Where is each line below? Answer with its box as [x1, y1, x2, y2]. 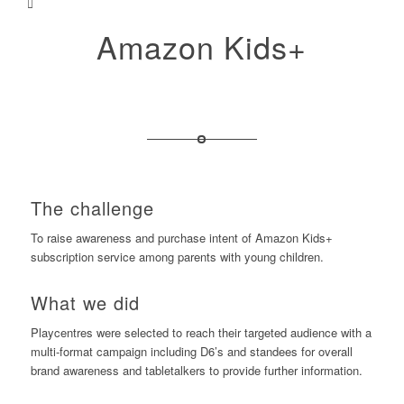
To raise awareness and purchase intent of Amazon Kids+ [30, 229, 333, 247]
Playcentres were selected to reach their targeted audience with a [30, 324, 372, 342]
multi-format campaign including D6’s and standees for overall [30, 343, 353, 361]
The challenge [30, 195, 154, 222]
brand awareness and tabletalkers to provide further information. [30, 362, 363, 380]
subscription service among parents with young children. [30, 248, 324, 266]
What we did [30, 289, 140, 317]
